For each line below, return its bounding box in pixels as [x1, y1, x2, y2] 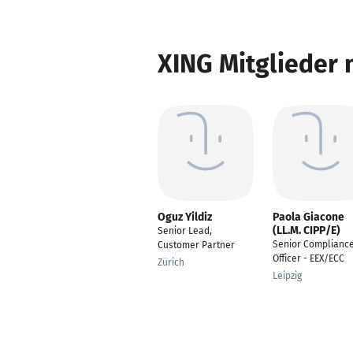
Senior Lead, [158, 225, 212, 236]
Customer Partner [158, 240, 235, 251]
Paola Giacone [273, 210, 344, 224]
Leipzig [273, 270, 302, 281]
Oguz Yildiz [158, 210, 212, 224]
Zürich [158, 257, 184, 268]
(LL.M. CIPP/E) [273, 224, 340, 237]
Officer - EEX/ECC [273, 253, 344, 264]
